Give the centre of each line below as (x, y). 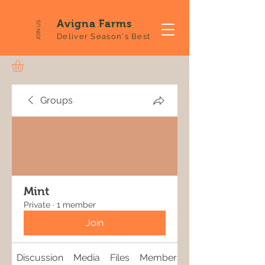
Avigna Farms (94, 24)
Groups (56, 100)
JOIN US (38, 30)
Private (37, 204)
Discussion (40, 257)
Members (160, 257)
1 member (76, 204)
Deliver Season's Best (104, 36)
